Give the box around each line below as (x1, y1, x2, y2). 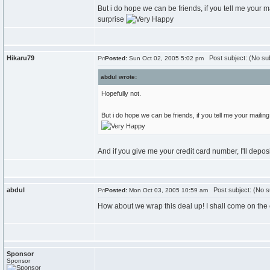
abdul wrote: (101, 74, 137, 80)
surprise (98, 15, 126, 24)
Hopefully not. (101, 90, 141, 97)
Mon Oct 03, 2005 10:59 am (127, 187, 208, 193)
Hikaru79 (7, 54, 34, 61)
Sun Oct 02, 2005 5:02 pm (127, 55, 204, 61)
